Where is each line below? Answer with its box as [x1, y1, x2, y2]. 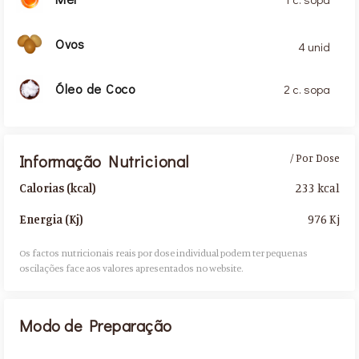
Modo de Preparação [18, 314, 172, 336]
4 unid [298, 38, 331, 54]
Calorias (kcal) [18, 180, 96, 196]
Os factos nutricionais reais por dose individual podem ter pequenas [18, 247, 308, 260]
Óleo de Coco [54, 80, 135, 98]
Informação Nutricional [18, 150, 189, 171]
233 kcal [296, 180, 341, 196]
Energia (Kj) [18, 212, 83, 228]
